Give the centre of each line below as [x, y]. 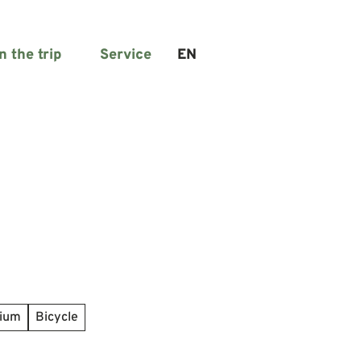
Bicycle [57, 317]
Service [126, 55]
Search [235, 63]
